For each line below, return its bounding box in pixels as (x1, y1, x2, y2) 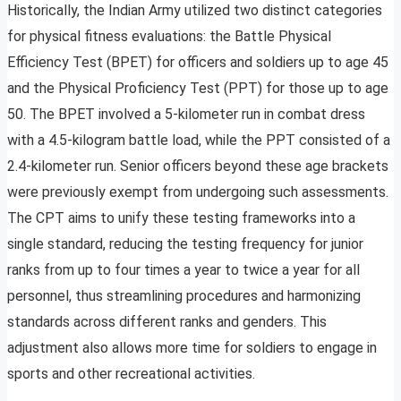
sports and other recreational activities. (7, 365, 255, 383)
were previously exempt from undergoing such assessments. (7, 183, 388, 201)
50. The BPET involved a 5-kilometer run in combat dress (7, 106, 365, 124)
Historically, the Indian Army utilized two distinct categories (7, 2, 382, 20)
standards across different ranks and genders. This (7, 313, 327, 331)
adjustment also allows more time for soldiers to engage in (7, 339, 377, 357)
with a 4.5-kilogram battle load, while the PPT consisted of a (7, 132, 390, 149)
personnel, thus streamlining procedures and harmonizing (7, 287, 361, 305)
